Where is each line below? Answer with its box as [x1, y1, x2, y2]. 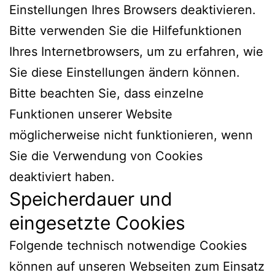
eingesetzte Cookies [9, 211, 185, 234]
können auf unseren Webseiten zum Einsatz [9, 258, 265, 274]
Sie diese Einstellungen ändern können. [9, 64, 240, 80]
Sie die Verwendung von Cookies [9, 148, 203, 163]
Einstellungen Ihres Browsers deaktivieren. [9, 2, 256, 17]
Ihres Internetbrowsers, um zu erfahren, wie [9, 44, 263, 59]
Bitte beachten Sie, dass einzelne [9, 85, 204, 101]
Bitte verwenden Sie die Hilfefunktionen [9, 23, 242, 38]
